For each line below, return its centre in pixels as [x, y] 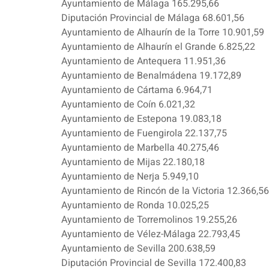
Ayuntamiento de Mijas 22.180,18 [133, 162]
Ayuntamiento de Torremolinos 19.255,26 [149, 220]
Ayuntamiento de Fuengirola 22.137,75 [144, 134]
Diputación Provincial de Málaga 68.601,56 [153, 18]
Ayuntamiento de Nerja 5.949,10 [130, 177]
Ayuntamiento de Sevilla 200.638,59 [138, 249]
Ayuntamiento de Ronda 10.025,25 [135, 206]
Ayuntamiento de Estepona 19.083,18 [141, 119]
